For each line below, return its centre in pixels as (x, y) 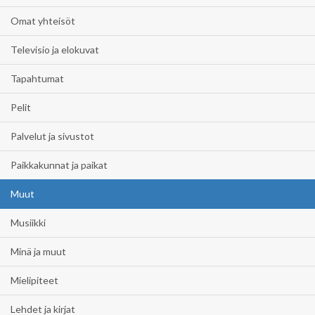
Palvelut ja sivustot (52, 136)
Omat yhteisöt (43, 21)
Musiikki (28, 223)
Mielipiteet (34, 280)
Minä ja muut (38, 251)
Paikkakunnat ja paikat (59, 165)
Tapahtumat (37, 78)
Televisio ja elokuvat (55, 50)
